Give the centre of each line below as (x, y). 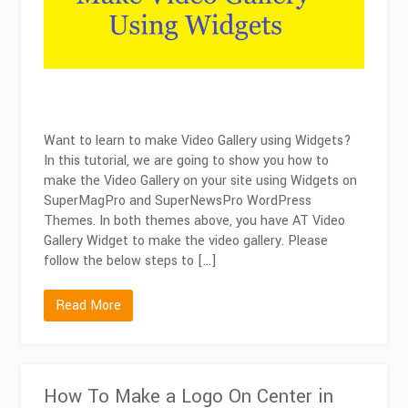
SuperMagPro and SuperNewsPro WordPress (178, 200)
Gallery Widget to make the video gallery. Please (186, 240)
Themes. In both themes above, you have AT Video (195, 220)
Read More (89, 305)
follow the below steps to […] (131, 260)
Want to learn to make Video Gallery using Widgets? (198, 140)
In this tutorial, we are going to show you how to (187, 160)
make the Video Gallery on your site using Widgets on (201, 180)
